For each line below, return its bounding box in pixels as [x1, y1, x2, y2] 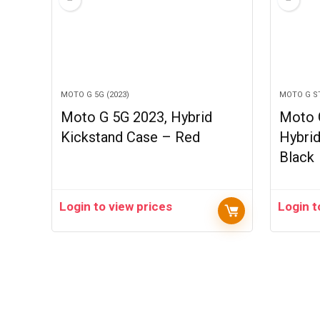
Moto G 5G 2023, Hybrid [61, 109, 213, 126]
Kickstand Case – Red [61, 129, 201, 146]
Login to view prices [59, 199, 173, 214]
